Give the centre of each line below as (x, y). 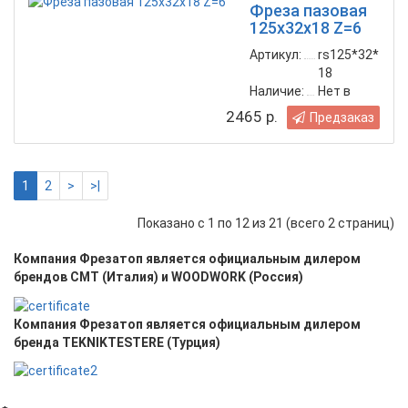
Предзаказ (342, 118)
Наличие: (277, 92)
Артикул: (275, 55)
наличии (343, 110)
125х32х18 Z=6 (306, 28)
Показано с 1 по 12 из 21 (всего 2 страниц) (266, 223)
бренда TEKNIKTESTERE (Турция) (117, 342)
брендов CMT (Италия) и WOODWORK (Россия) (158, 277)
